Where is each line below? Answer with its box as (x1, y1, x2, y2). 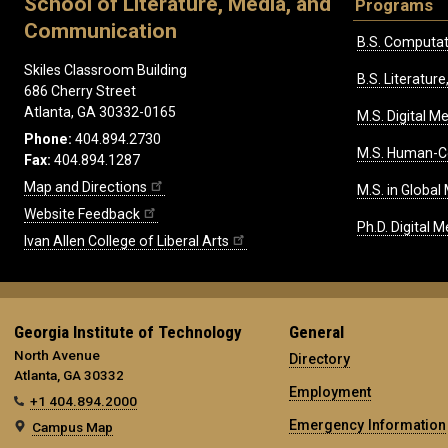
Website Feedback (24, 206, 140, 223)
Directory (288, 351, 350, 368)
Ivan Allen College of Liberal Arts (24, 233, 229, 250)
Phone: (24, 131, 72, 148)
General (288, 322, 344, 343)
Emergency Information (288, 417, 446, 434)
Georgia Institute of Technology (14, 322, 242, 343)
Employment (288, 384, 371, 401)
